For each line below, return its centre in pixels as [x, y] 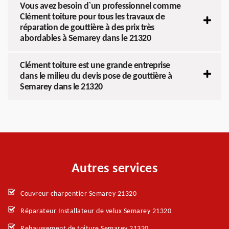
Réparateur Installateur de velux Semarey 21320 [96, 211]
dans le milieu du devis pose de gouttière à [96, 76]
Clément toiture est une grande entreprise [95, 65]
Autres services [114, 169]
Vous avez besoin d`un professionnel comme [100, 6]
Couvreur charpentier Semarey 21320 [78, 194]
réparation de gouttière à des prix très [87, 28]
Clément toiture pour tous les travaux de [92, 17]
